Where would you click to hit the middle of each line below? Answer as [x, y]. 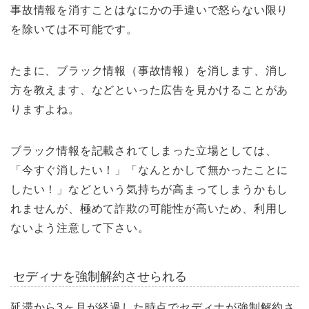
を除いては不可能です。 [74, 30]
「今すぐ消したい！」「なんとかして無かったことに [150, 170]
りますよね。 [45, 110]
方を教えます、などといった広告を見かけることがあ [150, 90]
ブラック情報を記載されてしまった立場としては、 [144, 151]
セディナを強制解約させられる [100, 277]
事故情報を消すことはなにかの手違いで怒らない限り [150, 10]
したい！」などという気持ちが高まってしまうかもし [150, 190]
